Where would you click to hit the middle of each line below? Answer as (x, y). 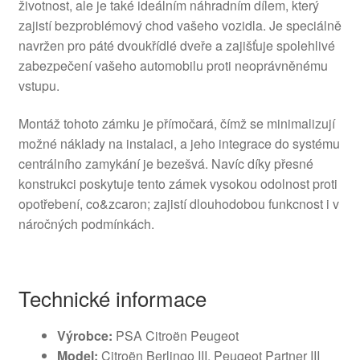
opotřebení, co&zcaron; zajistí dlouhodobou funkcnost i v (178, 204)
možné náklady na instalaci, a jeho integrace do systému (179, 144)
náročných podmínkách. (86, 224)
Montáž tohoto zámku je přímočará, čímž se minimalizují (176, 124)
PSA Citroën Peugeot (175, 336)
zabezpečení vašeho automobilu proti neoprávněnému (173, 65)
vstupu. (39, 85)
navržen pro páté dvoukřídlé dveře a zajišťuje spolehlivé (176, 45)
